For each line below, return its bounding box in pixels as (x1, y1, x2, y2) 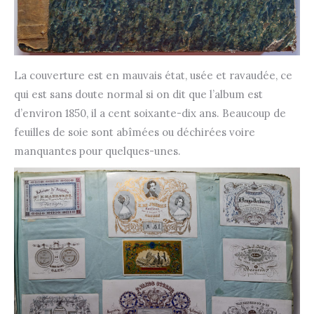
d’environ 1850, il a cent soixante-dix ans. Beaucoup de (14, 107, 286, 120)
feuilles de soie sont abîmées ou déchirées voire (14, 125, 255, 139)
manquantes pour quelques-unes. (14, 144, 181, 158)
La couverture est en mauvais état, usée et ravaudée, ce (14, 69, 292, 82)
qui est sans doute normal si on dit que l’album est (14, 88, 263, 101)
